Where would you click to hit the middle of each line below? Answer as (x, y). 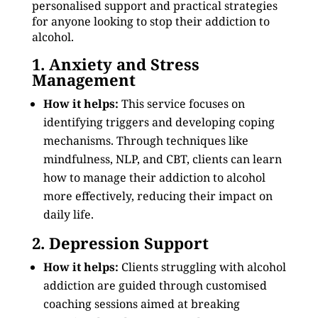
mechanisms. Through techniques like (146, 141)
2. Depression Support (120, 243)
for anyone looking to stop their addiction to (150, 21)
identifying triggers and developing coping (159, 122)
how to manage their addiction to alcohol (154, 177)
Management (83, 79)
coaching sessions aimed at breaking (141, 304)
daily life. (68, 214)
